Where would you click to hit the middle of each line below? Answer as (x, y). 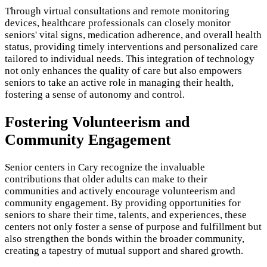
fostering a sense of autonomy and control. (95, 94)
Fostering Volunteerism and (97, 122)
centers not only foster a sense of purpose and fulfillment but (133, 226)
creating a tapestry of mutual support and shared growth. (124, 250)
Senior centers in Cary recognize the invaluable (105, 167)
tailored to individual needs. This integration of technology (130, 58)
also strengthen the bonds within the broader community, (125, 238)
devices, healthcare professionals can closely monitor (118, 23)
